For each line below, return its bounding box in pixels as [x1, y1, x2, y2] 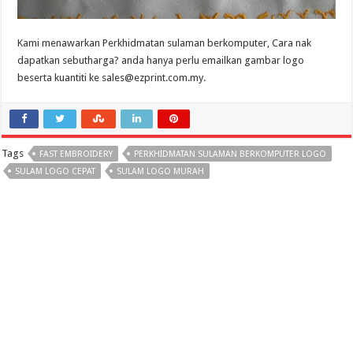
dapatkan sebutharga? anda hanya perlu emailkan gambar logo [17, 54, 305, 67]
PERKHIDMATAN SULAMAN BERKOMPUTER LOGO [134, 149, 327, 160]
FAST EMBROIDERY [39, 149, 113, 160]
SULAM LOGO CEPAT [15, 166, 96, 177]
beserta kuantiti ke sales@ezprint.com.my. [17, 72, 206, 84]
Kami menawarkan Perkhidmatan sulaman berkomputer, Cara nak [17, 37, 312, 50]
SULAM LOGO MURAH [117, 166, 205, 177]
